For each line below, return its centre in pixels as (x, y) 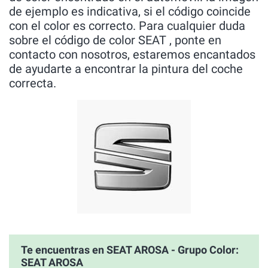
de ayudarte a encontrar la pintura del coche (126, 69)
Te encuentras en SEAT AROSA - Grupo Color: (130, 250)
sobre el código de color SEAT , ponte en (115, 40)
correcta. (33, 83)
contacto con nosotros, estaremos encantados (132, 54)
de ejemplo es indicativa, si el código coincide (130, 11)
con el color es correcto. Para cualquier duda (127, 26)
